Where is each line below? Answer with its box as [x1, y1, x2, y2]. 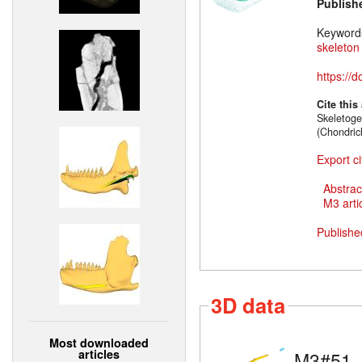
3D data [211, 290, 285, 321]
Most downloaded [49, 334, 149, 351]
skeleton [317, 39, 360, 56]
